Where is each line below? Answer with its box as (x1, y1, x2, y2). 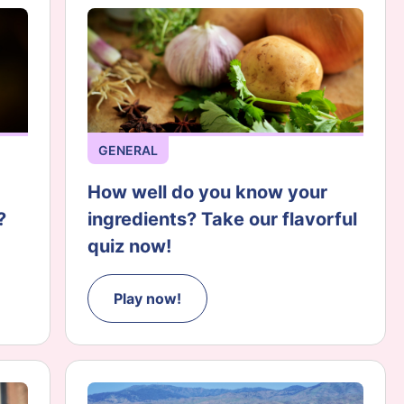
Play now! (114, 289, 181, 308)
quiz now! (87, 235, 171, 258)
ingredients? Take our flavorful (87, 208, 357, 231)
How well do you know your (87, 181, 327, 204)
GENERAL (98, 142, 158, 159)
